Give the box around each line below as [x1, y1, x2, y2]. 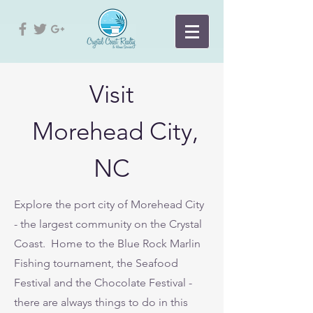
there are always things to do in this [14, 296, 188, 309]
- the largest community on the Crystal [14, 217, 202, 231]
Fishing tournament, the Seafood [14, 256, 178, 270]
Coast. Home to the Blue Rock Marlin [14, 237, 201, 250]
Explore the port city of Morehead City [14, 198, 204, 211]
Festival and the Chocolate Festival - [14, 276, 192, 289]
